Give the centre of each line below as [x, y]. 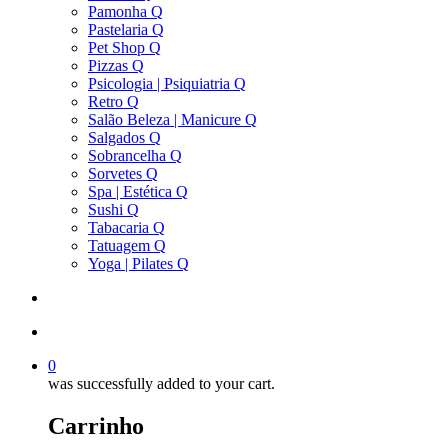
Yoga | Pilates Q [138, 263]
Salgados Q [124, 137]
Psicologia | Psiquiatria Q [167, 83]
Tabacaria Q [126, 227]
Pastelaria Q [126, 29]
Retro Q [113, 101]
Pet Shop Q [124, 47]
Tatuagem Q [127, 245]
